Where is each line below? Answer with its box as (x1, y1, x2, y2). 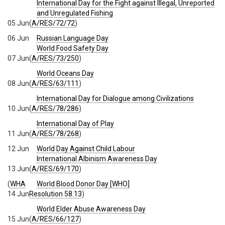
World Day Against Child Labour (37, 145, 135, 153)
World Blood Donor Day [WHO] (37, 180, 130, 188)
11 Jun (8, 130, 29, 138)
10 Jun (8, 104, 29, 113)
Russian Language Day (37, 34, 108, 43)
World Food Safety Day (37, 44, 108, 53)
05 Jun (8, 19, 29, 28)
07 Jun (8, 54, 29, 63)
